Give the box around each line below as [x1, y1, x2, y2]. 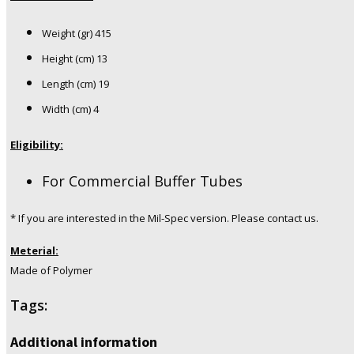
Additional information [10, 333, 157, 352]
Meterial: [10, 243, 58, 258]
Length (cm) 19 [42, 77, 109, 92]
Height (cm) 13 [42, 51, 107, 66]
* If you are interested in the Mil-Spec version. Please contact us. [10, 211, 318, 226]
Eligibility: [10, 137, 63, 153]
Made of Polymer [10, 263, 92, 278]
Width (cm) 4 [42, 102, 99, 117]
